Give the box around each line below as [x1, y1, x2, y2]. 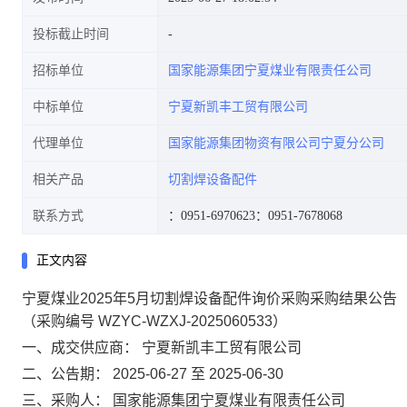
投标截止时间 [33, 27, 109, 41]
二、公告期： [22, 366, 109, 382]
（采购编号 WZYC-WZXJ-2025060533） [22, 313, 287, 329]
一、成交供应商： [22, 340, 138, 355]
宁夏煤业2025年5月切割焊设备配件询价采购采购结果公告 [22, 291, 397, 306]
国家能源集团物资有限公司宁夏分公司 [168, 136, 384, 150]
